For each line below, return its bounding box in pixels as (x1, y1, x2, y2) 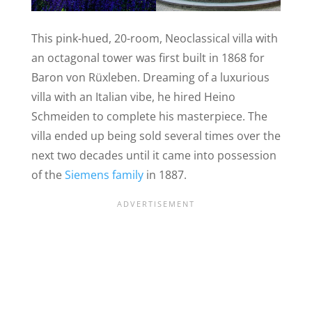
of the (31, 167, 65, 183)
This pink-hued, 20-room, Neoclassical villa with (31, 31, 278, 47)
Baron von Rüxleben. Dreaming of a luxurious (31, 70, 270, 86)
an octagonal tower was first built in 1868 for (31, 50, 265, 66)
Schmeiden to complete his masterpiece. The (31, 109, 267, 125)
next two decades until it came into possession (31, 148, 276, 164)
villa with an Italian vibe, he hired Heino (31, 89, 235, 105)
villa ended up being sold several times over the (31, 128, 281, 144)
